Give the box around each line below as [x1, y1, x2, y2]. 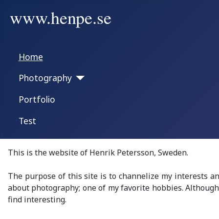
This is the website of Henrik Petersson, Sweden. [8, 147, 188, 158]
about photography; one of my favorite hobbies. [8, 182, 183, 194]
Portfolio [18, 93, 55, 105]
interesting [24, 194, 65, 205]
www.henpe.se [10, 5, 111, 29]
